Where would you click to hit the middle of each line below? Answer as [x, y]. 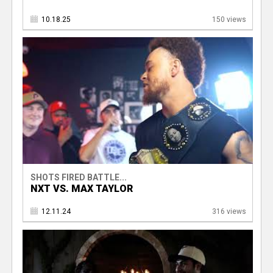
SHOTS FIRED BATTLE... [78, 178]
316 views [229, 212]
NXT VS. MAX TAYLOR [81, 189]
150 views [229, 19]
